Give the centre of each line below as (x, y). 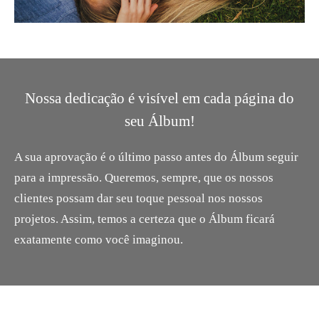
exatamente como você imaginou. (100, 239)
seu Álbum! (159, 121)
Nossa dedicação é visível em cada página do (159, 98)
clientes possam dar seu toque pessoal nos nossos (138, 198)
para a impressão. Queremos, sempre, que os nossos (144, 177)
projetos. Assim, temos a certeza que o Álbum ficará (145, 219)
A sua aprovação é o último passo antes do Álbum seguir (156, 157)
